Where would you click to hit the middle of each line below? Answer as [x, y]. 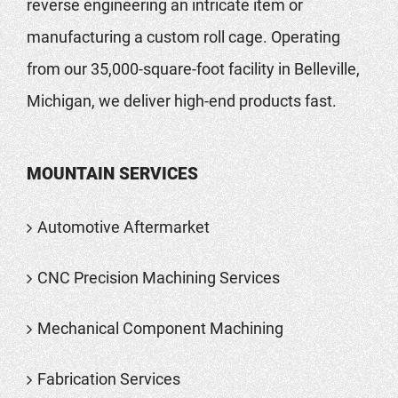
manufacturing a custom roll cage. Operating [183, 36]
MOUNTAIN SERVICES [112, 173]
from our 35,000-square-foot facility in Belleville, [193, 68]
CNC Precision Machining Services [159, 277]
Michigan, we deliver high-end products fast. [182, 100]
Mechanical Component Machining [160, 328]
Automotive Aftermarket [123, 227]
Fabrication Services [109, 378]
